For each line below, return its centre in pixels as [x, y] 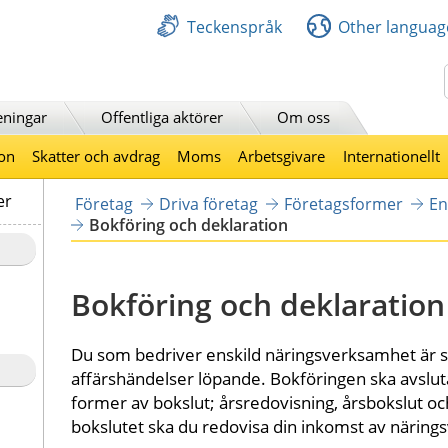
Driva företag [208, 203]
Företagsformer [343, 203]
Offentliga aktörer [162, 116]
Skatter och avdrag [95, 155]
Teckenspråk [234, 26]
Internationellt [391, 155]
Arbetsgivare [282, 155]
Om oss [303, 116]
